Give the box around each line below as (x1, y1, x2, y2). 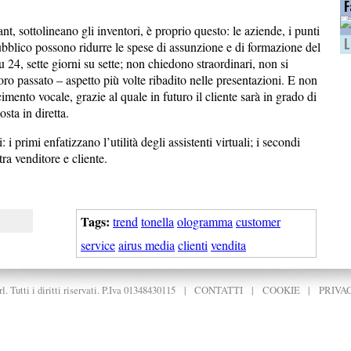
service (81, 236, 115, 253)
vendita (211, 236, 246, 253)
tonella (141, 212, 174, 230)
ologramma (177, 212, 233, 230)
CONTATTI (194, 282, 244, 297)
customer (236, 212, 280, 230)
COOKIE (262, 282, 300, 297)
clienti (178, 236, 208, 253)
